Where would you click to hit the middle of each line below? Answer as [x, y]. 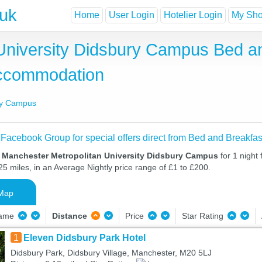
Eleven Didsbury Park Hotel [84, 238]
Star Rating [204, 216]
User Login [132, 15]
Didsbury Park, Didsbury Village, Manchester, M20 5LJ [111, 253]
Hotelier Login [193, 15]
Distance [69, 216]
